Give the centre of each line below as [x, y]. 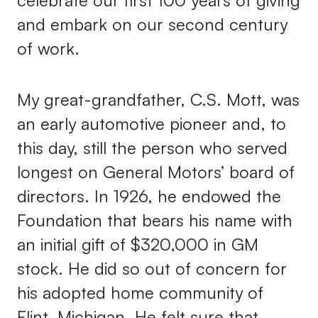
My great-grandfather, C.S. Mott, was [158, 99]
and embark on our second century [152, 24]
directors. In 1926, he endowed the [149, 196]
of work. [48, 48]
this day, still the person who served [152, 147]
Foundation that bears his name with [154, 220]
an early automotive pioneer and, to [151, 123]
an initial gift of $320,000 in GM [137, 244]
